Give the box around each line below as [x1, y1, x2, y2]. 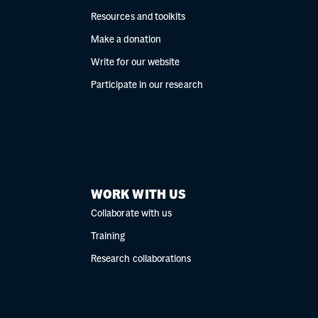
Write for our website [91, 58, 180, 67]
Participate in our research [91, 81, 203, 90]
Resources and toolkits [91, 13, 186, 22]
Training [91, 232, 126, 241]
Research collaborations [91, 255, 192, 264]
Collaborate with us [91, 209, 172, 219]
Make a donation [91, 35, 161, 45]
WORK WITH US [91, 190, 187, 202]
